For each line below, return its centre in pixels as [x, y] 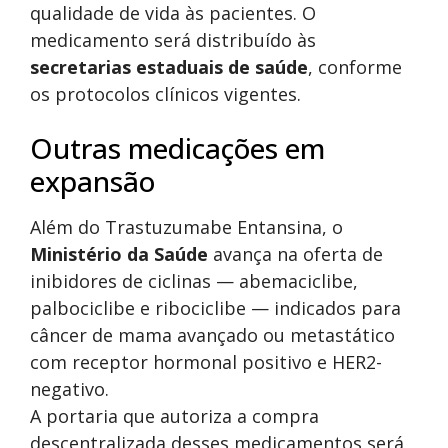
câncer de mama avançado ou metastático [212, 335]
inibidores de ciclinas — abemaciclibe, [194, 281]
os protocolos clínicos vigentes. [165, 94]
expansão [92, 181]
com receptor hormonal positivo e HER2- [206, 362]
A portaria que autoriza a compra [174, 416]
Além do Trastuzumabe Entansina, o [186, 227]
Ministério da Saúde [119, 254]
